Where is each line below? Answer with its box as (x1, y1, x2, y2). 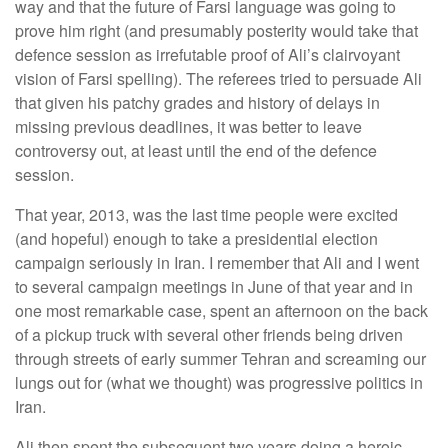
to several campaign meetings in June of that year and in (15, 275, 413, 298)
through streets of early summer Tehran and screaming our (15, 347, 426, 370)
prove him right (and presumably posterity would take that (15, 19, 418, 42)
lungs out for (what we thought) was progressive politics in (15, 371, 423, 394)
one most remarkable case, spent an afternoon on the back (15, 299, 428, 322)
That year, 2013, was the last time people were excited (15, 203, 398, 226)
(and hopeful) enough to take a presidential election (15, 227, 378, 250)
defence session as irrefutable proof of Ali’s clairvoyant (15, 43, 400, 66)
